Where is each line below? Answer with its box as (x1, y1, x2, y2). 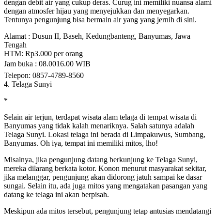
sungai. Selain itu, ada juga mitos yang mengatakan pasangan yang (4, 181, 207, 190)
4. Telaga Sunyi (4, 79, 52, 88)
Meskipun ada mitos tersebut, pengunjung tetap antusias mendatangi (4, 206, 211, 215)
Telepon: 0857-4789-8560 (4, 71, 84, 79)
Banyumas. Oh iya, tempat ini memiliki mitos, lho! (4, 139, 158, 147)
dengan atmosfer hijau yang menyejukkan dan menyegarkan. (4, 6, 189, 15)
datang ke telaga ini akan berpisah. (4, 190, 109, 199)
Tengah (4, 40, 27, 49)
